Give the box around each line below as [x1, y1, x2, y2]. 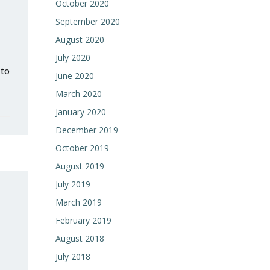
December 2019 [55, 124, 118, 136]
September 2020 [55, 16, 120, 27]
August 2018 [55, 233, 104, 244]
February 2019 [55, 215, 111, 226]
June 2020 [55, 70, 94, 81]
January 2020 [55, 106, 106, 118]
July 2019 [55, 178, 90, 190]
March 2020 [55, 88, 102, 99]
